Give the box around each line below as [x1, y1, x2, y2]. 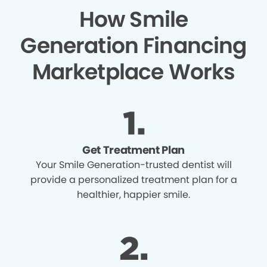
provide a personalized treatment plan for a [30, 172, 237, 187]
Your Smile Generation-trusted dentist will [35, 157, 232, 172]
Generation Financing [20, 30, 247, 61]
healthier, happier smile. [77, 187, 190, 201]
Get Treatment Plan [82, 142, 185, 157]
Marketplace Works [32, 56, 235, 87]
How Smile [79, 4, 188, 35]
